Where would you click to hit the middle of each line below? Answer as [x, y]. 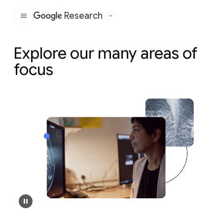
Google [82, 21]
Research [83, 16]
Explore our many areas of [106, 53]
